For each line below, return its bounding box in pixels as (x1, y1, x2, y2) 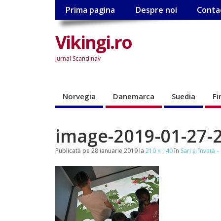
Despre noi (135, 4, 177, 16)
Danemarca (113, 91, 154, 101)
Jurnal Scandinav (55, 54, 101, 63)
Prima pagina (65, 4, 115, 16)
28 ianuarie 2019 (91, 146, 138, 155)
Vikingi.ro (55, 30, 132, 54)
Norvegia (63, 91, 96, 101)
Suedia (172, 91, 195, 101)
